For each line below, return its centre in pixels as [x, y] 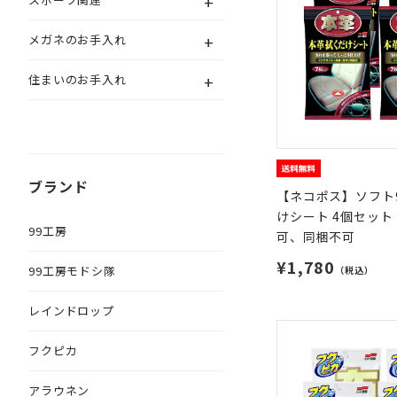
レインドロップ [71, 311]
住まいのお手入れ [78, 79]
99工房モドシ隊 [72, 271]
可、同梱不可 [316, 237]
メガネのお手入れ [78, 39]
